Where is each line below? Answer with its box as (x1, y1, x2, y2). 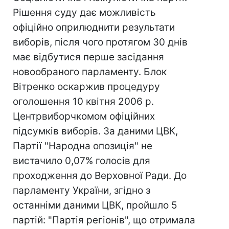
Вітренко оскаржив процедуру (13, 81, 160, 93)
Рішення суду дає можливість (13, 7, 156, 18)
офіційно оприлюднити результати (13, 21, 175, 33)
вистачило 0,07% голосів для (13, 155, 150, 167)
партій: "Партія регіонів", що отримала (13, 214, 195, 226)
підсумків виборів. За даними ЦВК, (13, 125, 178, 137)
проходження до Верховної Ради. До (13, 170, 187, 181)
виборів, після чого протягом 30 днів (13, 36, 188, 48)
